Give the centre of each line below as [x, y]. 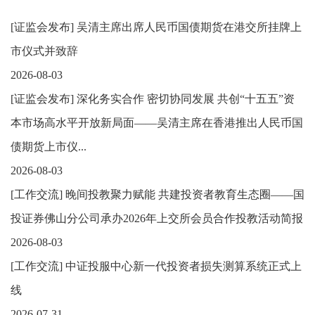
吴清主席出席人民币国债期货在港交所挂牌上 [189, 27]
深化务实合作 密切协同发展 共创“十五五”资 [186, 99]
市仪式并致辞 [44, 51]
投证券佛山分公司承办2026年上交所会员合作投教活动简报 [157, 218]
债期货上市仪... [49, 147]
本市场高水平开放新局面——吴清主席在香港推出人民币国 [157, 123]
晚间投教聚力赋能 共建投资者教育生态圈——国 [185, 194]
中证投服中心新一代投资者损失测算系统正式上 [184, 266]
